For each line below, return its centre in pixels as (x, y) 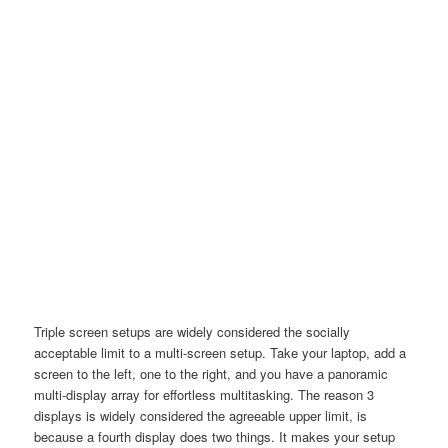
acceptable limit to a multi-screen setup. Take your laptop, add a (220, 352)
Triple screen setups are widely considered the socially (192, 331)
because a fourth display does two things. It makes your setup (215, 436)
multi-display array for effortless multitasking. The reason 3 (204, 394)
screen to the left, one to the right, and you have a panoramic (211, 373)
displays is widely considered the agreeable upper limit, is (201, 415)
